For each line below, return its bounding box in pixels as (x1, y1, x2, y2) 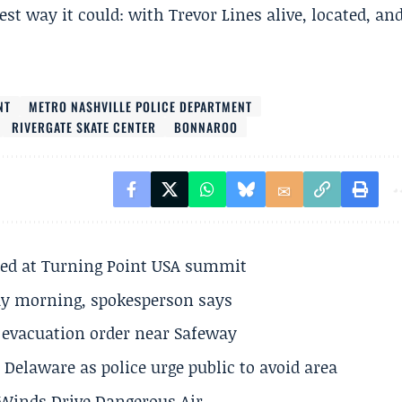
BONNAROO (174, 118, 239, 136)
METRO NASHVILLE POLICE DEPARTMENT (29, 97, 253, 116)
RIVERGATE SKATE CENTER (12, 118, 157, 136)
